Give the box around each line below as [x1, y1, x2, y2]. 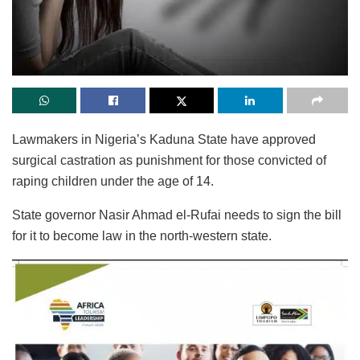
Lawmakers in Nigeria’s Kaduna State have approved [12, 133, 316, 147]
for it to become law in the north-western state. [12, 229, 272, 243]
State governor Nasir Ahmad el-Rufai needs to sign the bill [12, 208, 342, 223]
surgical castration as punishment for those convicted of [12, 153, 326, 168]
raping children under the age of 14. [12, 174, 214, 189]
